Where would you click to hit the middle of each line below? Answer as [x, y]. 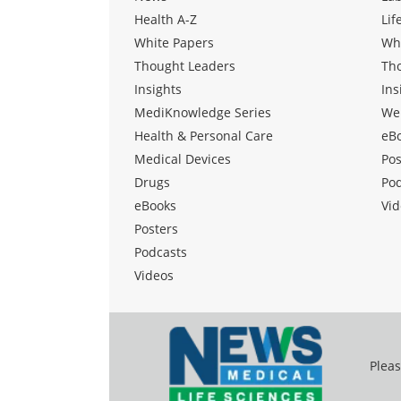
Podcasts [161, 252]
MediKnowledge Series [203, 112]
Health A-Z [166, 19]
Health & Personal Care [204, 135]
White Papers [174, 42]
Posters [156, 228]
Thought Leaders [185, 65]
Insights [158, 89]
